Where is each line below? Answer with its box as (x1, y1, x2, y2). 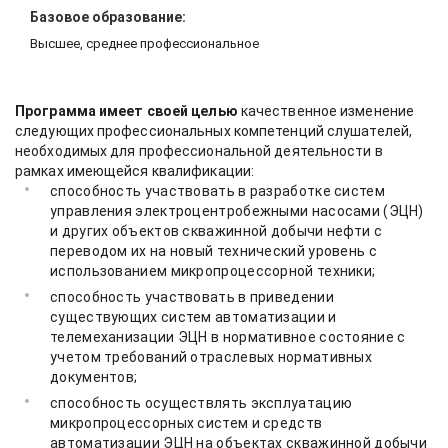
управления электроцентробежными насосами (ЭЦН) (50, 203, 424, 219)
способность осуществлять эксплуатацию (50, 395, 353, 411)
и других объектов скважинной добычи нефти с (50, 223, 382, 239)
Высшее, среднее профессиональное (30, 36, 259, 51)
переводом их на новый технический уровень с (50, 243, 377, 259)
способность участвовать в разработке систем (50, 183, 385, 199)
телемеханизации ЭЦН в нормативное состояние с (50, 329, 406, 345)
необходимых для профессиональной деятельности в (15, 143, 383, 159)
